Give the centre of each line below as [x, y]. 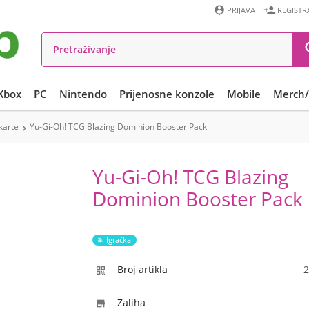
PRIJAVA [241, 10]
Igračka [119, 240]
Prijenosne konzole [167, 94]
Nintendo [83, 94]
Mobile [244, 94]
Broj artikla [142, 269]
